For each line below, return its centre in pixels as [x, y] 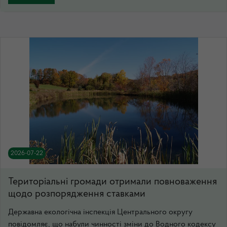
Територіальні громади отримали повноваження [112, 182]
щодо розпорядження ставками [77, 194]
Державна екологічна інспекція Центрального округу [100, 212]
